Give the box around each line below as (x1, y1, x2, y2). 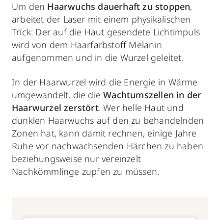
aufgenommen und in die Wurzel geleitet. (12, 52, 184, 64)
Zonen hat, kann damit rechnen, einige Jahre (12, 127, 197, 139)
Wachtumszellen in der (103, 89, 202, 101)
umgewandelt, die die (12, 89, 104, 101)
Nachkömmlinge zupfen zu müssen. (12, 165, 160, 178)
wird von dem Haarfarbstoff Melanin (12, 39, 162, 51)
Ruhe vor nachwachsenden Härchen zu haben (12, 140, 204, 152)
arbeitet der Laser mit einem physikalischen (12, 13, 191, 26)
